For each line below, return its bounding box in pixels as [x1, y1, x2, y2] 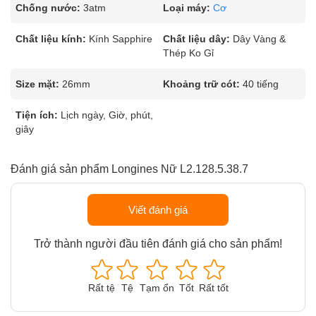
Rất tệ [87, 282, 115, 293]
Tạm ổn [139, 282, 174, 293]
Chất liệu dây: [163, 33, 230, 44]
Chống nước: [16, 2, 80, 13]
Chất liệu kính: [16, 33, 86, 44]
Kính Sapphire [89, 33, 152, 44]
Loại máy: [163, 2, 210, 13]
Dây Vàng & [233, 33, 286, 44]
